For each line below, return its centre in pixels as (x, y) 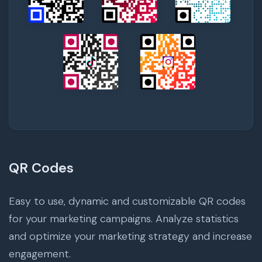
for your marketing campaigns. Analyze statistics (124, 219)
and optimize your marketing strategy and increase (130, 237)
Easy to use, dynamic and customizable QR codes (127, 201)
